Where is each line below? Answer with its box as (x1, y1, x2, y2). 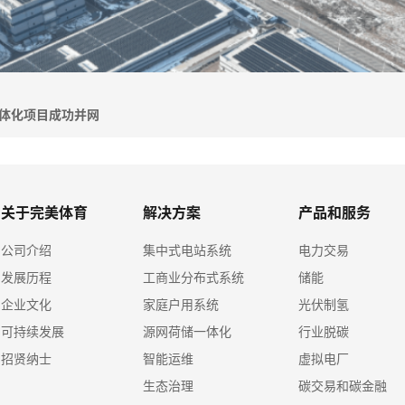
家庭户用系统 (142, 295, 219, 313)
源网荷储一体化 (142, 322, 231, 340)
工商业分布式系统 (142, 268, 244, 286)
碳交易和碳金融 (298, 376, 388, 394)
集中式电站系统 (142, 240, 231, 259)
